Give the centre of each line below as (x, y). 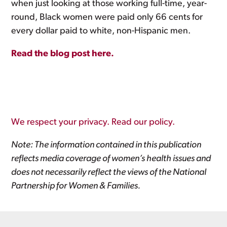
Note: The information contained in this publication (106, 145)
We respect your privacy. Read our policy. (93, 122)
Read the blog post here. (63, 54)
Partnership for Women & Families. (76, 186)
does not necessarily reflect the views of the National (109, 172)
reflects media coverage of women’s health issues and (111, 159)
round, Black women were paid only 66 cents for (107, 17)
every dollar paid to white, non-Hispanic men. (101, 31)
